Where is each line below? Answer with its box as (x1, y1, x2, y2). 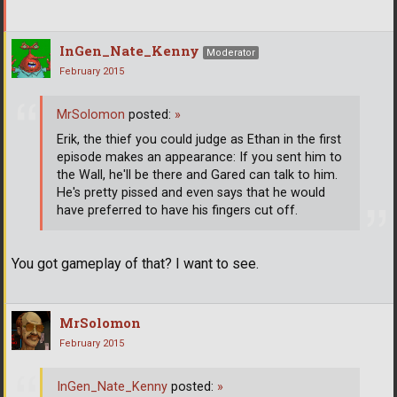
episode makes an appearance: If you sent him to (57, 149, 342, 165)
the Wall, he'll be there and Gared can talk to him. (57, 167, 338, 183)
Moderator (206, 47, 255, 59)
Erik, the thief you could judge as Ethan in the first (57, 131, 341, 147)
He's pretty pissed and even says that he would (57, 184, 325, 200)
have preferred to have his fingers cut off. (57, 202, 298, 218)
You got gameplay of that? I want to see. (12, 255, 259, 273)
